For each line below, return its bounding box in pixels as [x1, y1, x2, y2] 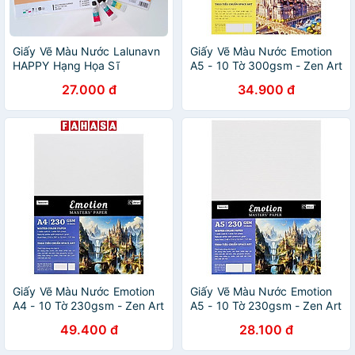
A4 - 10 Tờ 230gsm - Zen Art [13, 299, 164, 312]
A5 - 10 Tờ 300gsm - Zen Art [190, 59, 342, 72]
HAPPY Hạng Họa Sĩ [13, 59, 120, 72]
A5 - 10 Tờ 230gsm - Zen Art [190, 299, 342, 312]
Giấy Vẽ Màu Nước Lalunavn [13, 44, 161, 58]
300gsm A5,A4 [13, 73, 93, 86]
